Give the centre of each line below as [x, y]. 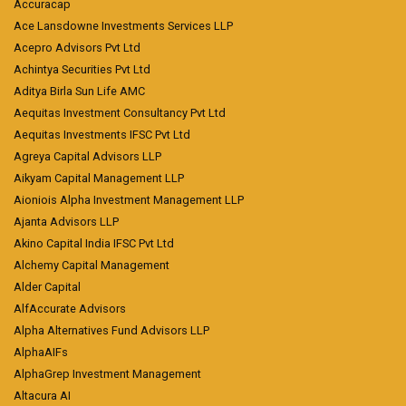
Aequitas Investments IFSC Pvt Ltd [102, 135]
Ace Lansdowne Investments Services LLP [123, 26]
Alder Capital [47, 287]
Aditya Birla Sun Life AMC [79, 92]
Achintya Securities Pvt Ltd [82, 70]
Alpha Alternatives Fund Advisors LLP [111, 331]
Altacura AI [42, 396]
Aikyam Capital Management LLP [99, 179]
